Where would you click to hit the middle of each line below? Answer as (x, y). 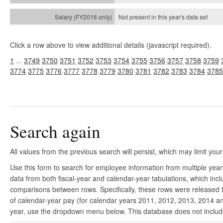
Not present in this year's (152, 17)
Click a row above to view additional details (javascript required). (111, 45)
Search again (55, 131)
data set (197, 17)
